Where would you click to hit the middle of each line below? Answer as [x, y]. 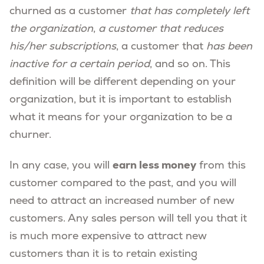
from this [221, 166]
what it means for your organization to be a [121, 117]
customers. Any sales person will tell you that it [128, 219]
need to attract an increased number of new [122, 201]
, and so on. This [190, 64]
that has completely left [188, 11]
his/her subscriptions [63, 47]
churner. [30, 135]
